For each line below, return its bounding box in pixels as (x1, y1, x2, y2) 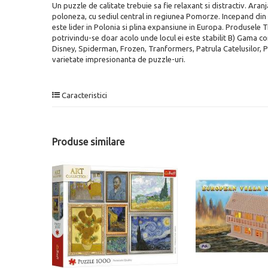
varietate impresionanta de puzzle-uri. (52, 54, 185, 63)
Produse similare (52, 136, 124, 147)
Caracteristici (60, 90, 107, 99)
